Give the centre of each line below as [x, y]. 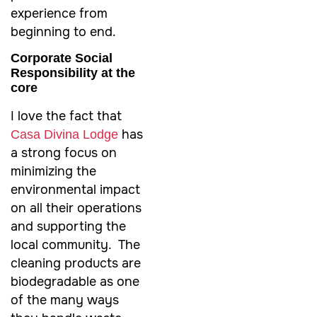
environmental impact [75, 190]
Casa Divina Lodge [64, 135]
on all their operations [76, 208]
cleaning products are [76, 264]
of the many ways [65, 300]
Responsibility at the [73, 73]
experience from [59, 13]
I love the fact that [66, 116]
